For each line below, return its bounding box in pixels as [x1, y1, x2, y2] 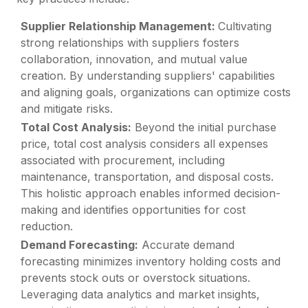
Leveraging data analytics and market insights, [21, 287, 261, 302]
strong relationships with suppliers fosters [21, 35, 240, 49]
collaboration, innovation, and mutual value [21, 52, 248, 66]
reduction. [21, 219, 74, 234]
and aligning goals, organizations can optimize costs [21, 85, 291, 99]
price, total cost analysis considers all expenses [21, 137, 269, 151]
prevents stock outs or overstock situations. [21, 271, 251, 285]
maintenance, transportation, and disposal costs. [21, 170, 274, 184]
